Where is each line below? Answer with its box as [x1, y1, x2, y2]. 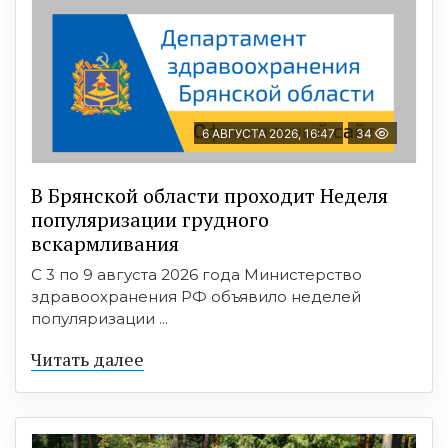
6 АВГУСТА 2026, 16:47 [202, 126, 335, 142]
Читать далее [31, 347, 144, 372]
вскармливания [31, 230, 179, 258]
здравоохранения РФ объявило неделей [31, 287, 361, 307]
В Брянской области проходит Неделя [31, 182, 388, 210]
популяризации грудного [31, 206, 269, 234]
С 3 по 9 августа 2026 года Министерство [31, 265, 362, 285]
